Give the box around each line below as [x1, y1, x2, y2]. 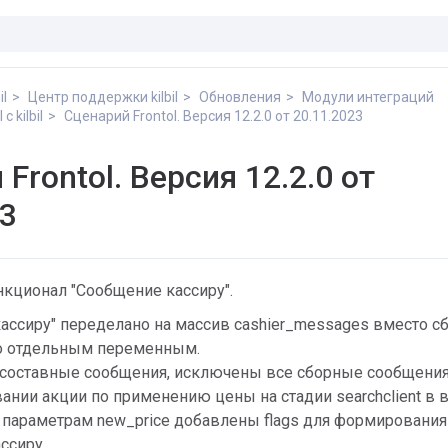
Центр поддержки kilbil [28, 89, 178, 105]
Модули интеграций [302, 89, 434, 105]
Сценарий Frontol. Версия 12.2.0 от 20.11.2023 [64, 108, 363, 124]
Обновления [199, 89, 281, 105]
